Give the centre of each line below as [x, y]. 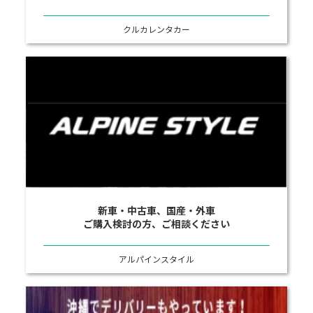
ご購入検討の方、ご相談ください [156, 223]
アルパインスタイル [156, 259]
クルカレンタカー [156, 29]
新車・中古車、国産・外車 [156, 210]
